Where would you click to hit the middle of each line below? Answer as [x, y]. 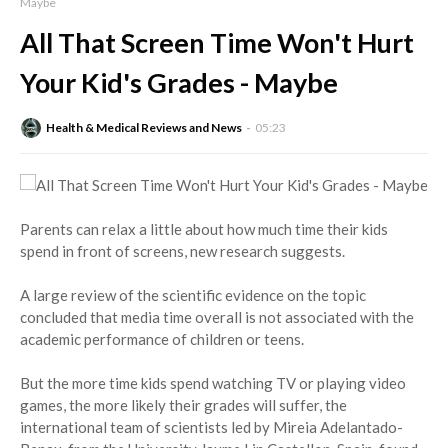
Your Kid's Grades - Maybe [179, 83]
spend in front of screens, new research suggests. [182, 251]
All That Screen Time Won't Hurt [217, 43]
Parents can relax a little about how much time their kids [204, 229]
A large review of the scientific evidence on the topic [193, 295]
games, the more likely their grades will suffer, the [183, 405]
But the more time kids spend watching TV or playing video [213, 383]
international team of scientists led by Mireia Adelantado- [211, 427]
